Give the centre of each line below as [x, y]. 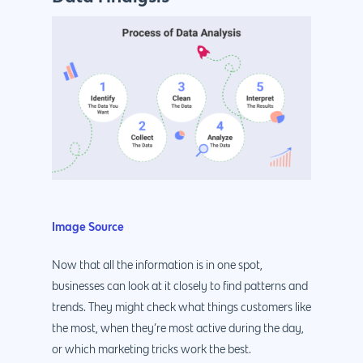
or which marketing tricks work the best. [152, 350]
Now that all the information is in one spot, [157, 265]
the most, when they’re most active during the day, [178, 329]
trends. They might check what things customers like [181, 307]
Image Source [88, 226]
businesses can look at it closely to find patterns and [180, 286]
